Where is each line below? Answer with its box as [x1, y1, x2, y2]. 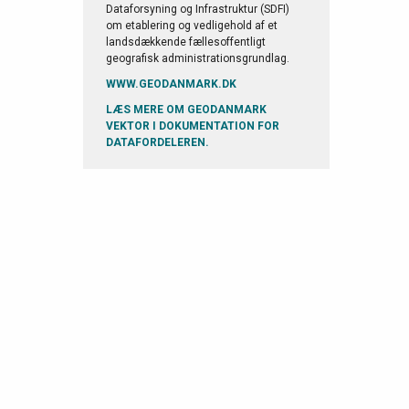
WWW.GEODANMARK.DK [105, 77, 236, 90]
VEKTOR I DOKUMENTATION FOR [105, 119, 279, 132]
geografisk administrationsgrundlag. [105, 51, 289, 65]
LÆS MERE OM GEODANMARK [105, 102, 267, 116]
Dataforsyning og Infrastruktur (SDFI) [105, 2, 289, 16]
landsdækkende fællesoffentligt [105, 35, 266, 48]
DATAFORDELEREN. [105, 135, 209, 149]
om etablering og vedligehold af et [105, 18, 278, 32]
